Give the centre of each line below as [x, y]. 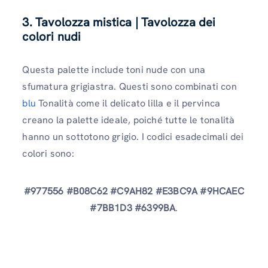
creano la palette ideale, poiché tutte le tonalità [129, 120]
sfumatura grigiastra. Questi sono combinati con [130, 86]
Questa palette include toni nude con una [114, 69]
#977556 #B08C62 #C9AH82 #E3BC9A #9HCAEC [134, 191]
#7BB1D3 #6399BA [133, 208]
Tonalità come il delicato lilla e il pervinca [128, 103]
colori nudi [52, 36]
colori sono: [48, 153]
